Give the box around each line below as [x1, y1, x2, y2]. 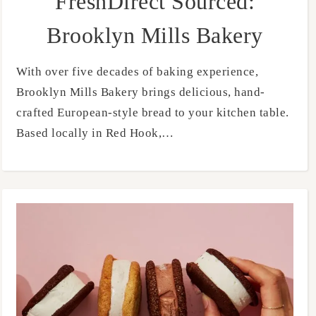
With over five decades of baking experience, [16, 65, 28, 79]
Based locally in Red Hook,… [16, 126, 174, 140]
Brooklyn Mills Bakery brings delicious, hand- [16, 85, 265, 99]
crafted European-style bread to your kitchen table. [16, 106, 289, 120]
